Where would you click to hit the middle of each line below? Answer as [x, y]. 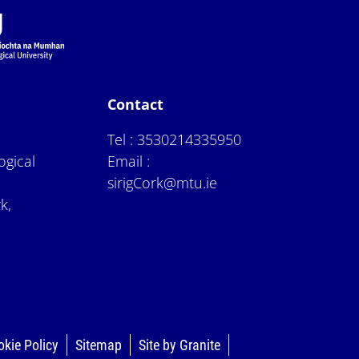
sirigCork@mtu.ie [163, 182]
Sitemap [99, 345]
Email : [129, 161]
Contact [136, 104]
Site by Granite [180, 345]
